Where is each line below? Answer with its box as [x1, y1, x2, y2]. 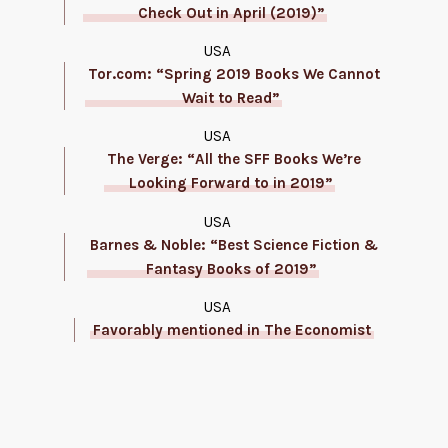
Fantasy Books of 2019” [145, 259, 316, 278]
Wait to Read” [182, 89, 279, 108]
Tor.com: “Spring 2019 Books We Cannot [87, 65, 380, 84]
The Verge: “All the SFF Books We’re [106, 150, 361, 169]
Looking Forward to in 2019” [129, 174, 332, 193]
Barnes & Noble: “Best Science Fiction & [89, 235, 378, 254]
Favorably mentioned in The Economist [93, 320, 371, 339]
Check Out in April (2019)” [137, 3, 324, 22]
